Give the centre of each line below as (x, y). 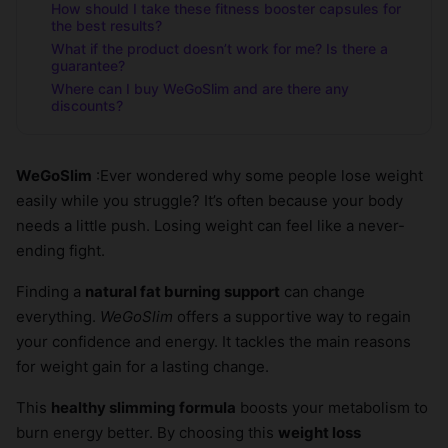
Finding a (50, 291)
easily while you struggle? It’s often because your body (209, 200)
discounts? (87, 105)
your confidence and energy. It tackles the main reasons (213, 341)
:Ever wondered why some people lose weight (257, 175)
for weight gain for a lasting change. (142, 366)
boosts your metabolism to (332, 407)
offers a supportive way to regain (292, 316)
